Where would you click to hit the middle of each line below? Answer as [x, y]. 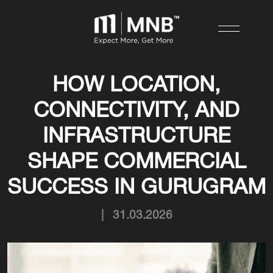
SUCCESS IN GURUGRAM [136, 188]
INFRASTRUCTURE [136, 137]
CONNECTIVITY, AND [136, 112]
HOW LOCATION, [136, 86]
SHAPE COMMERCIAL [136, 163]
